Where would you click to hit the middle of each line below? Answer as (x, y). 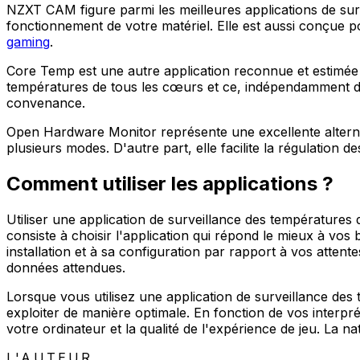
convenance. (46, 103)
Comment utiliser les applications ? (170, 184)
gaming (28, 42)
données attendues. (66, 268)
